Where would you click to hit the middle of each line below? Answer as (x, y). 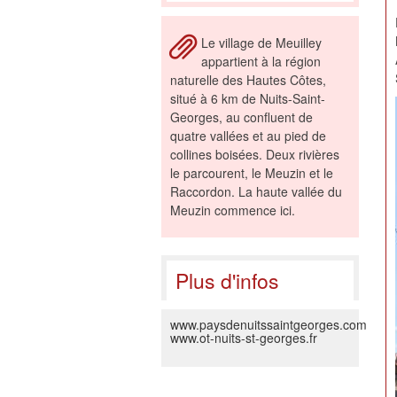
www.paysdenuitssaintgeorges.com (269, 324)
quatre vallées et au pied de (248, 136)
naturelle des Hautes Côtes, (248, 80)
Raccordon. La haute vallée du (256, 191)
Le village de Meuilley (261, 43)
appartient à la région (261, 61)
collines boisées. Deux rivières (255, 154)
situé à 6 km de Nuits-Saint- (248, 98)
